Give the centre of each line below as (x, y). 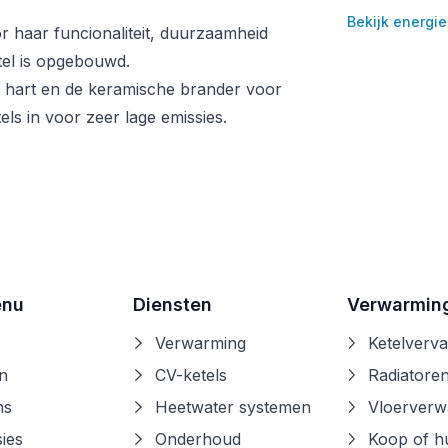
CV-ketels (191, 374)
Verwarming (201, 342)
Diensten (173, 304)
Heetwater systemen (233, 406)
